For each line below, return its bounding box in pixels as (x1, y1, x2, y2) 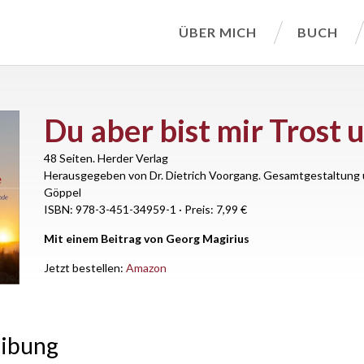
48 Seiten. (44, 151, 95, 165)
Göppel (44, 185, 81, 199)
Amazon (126, 261, 167, 275)
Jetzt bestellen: (44, 261, 126, 275)
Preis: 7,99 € (184, 202, 247, 216)
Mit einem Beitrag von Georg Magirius (44, 232, 249, 245)
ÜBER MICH (179, 24, 257, 40)
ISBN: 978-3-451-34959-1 (44, 202, 176, 216)
